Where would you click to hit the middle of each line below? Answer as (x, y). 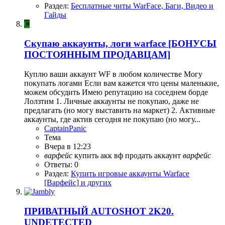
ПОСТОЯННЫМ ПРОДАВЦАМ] (97, 55)
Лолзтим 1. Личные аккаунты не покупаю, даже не (111, 101)
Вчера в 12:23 (68, 146)
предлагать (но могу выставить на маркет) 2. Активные (120, 110)
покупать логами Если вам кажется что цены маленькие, (122, 83)
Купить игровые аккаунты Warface (130, 173)
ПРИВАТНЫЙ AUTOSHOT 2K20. (99, 211)
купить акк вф (100, 155)
